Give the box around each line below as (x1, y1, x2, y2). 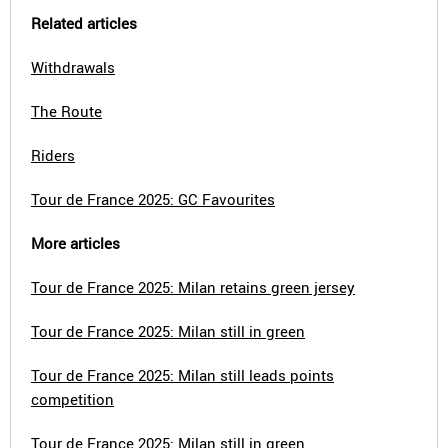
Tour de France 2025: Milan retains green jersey (31, 277, 355, 297)
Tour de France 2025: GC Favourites (31, 189, 275, 209)
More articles (31, 233, 120, 253)
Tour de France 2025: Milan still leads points (31, 365, 334, 385)
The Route (31, 101, 102, 121)
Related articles (31, 13, 137, 33)
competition (31, 389, 114, 409)
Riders (31, 145, 75, 165)
